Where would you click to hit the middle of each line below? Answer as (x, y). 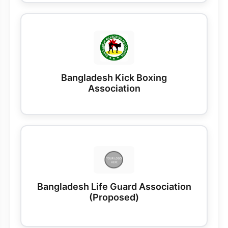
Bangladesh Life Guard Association (114, 186)
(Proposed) (114, 197)
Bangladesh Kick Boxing (114, 78)
